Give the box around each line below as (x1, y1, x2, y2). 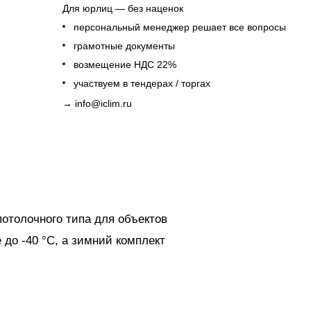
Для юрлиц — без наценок (62, 3, 183, 15)
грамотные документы (74, 40, 175, 52)
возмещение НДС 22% (74, 59, 176, 71)
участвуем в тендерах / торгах (74, 78, 210, 90)
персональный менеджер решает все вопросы (74, 22, 286, 33)
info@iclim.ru (75, 98, 132, 110)
